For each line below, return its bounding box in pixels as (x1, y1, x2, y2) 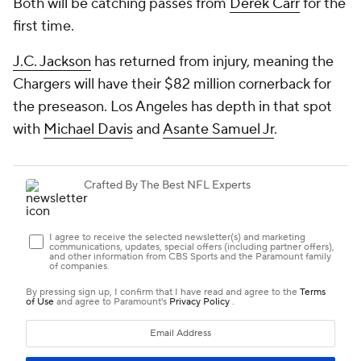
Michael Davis (44, 120, 133, 139)
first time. (13, 17, 74, 35)
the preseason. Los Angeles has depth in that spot (13, 98, 332, 116)
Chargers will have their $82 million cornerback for (13, 75, 331, 93)
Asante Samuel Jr (163, 120, 274, 139)
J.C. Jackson (13, 52, 91, 71)
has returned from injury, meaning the (91, 52, 334, 71)
